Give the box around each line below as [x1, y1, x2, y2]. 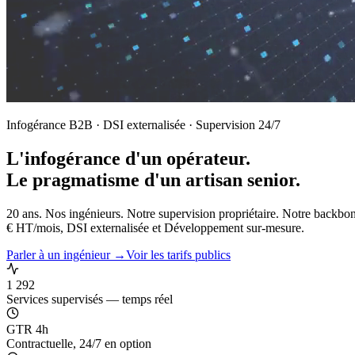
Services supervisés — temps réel [6, 292, 173, 306]
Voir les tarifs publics [126, 247, 231, 261]
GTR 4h [6, 322, 48, 336]
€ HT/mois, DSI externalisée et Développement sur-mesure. [6, 220, 304, 235]
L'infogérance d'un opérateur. [6, 147, 250, 169]
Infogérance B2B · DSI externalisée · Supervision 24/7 [6, 118, 281, 132]
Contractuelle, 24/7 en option [6, 336, 151, 350]
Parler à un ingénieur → [6, 247, 126, 261]
